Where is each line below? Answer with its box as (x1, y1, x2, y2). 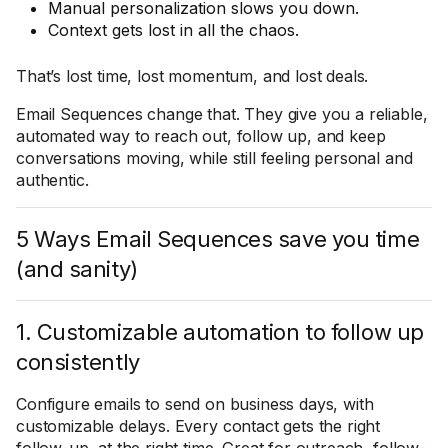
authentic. (16, 170, 89, 190)
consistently (16, 349, 140, 375)
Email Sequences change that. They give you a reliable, (16, 104, 428, 124)
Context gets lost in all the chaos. (48, 20, 299, 40)
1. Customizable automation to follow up (16, 319, 424, 345)
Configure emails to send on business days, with (16, 394, 374, 414)
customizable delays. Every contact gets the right (16, 416, 381, 436)
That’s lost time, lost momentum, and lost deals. (16, 66, 369, 86)
